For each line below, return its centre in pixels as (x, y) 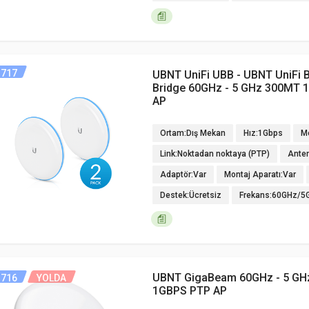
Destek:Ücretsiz (191, 195)
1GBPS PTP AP (190, 291)
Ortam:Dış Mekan (193, 133)
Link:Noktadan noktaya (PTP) (215, 154)
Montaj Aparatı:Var (260, 175)
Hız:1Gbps (263, 133)
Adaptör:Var (183, 175)
